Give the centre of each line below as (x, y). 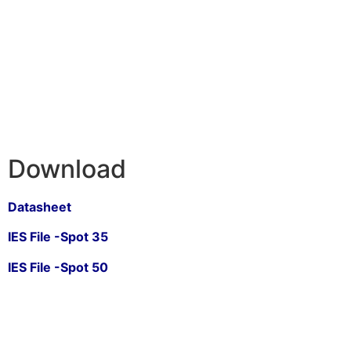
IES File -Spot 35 (60, 237)
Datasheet (40, 206)
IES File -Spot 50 (58, 267)
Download (67, 168)
